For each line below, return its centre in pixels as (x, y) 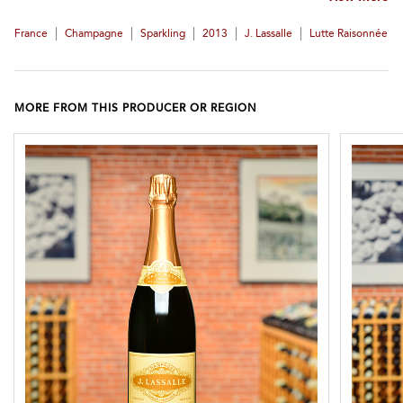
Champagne (94, 34)
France (31, 34)
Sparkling (163, 34)
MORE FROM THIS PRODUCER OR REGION (136, 109)
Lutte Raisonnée (349, 34)
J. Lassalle (269, 34)
